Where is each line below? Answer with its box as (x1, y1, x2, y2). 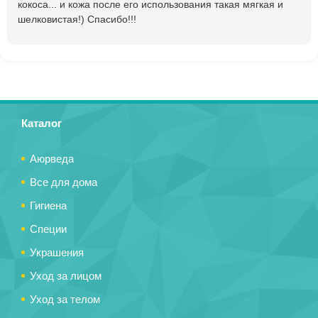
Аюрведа (30, 152, 74, 165)
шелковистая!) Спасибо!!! (18, 13, 136, 25)
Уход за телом (30, 292, 100, 305)
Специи (30, 222, 67, 235)
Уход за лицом (30, 269, 102, 282)
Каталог (21, 116, 62, 129)
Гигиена (30, 199, 67, 212)
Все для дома (30, 175, 97, 188)
